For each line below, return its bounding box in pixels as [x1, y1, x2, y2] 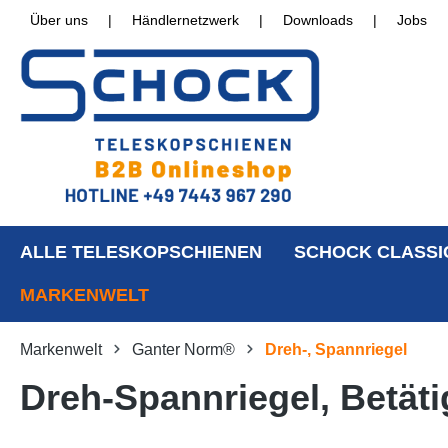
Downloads [283, 12, 353, 28]
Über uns [30, 12, 88, 28]
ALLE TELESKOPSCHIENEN [20, 242, 262, 263]
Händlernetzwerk [132, 12, 239, 28]
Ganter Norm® [132, 341, 235, 359]
